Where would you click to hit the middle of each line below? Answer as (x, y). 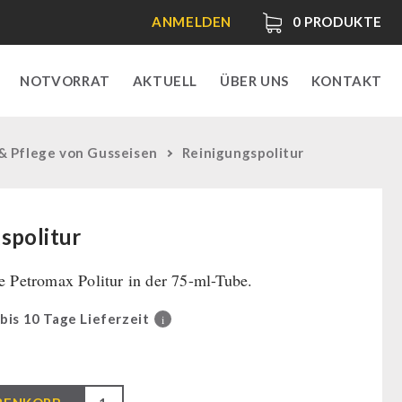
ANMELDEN (192, 22)
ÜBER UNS (254, 81)
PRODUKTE (341, 22)
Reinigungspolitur (243, 153)
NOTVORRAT (65, 81)
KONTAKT (346, 81)
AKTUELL (165, 81)
